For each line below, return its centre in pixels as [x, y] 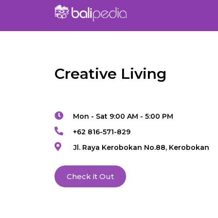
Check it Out [90, 177]
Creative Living [110, 74]
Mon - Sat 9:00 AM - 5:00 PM [123, 117]
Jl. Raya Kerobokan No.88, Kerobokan [141, 148]
